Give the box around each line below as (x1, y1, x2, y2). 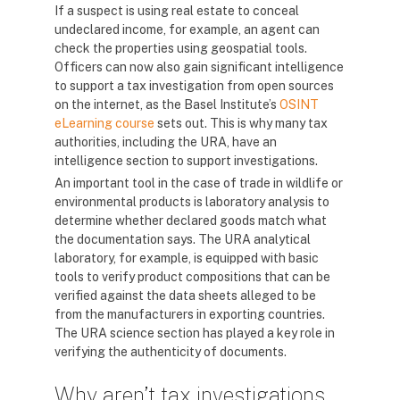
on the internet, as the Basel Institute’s (54, 97, 279, 112)
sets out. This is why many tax (154, 116, 328, 130)
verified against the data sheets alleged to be (54, 288, 316, 303)
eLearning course (54, 116, 154, 130)
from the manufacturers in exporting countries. (54, 307, 325, 321)
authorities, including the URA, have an (54, 135, 277, 149)
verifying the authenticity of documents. (54, 345, 287, 359)
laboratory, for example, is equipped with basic (54, 251, 319, 265)
